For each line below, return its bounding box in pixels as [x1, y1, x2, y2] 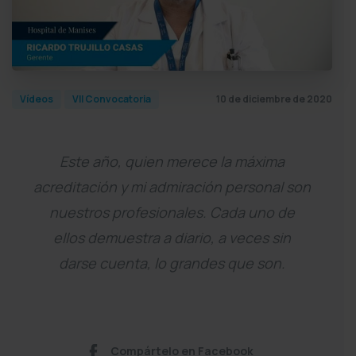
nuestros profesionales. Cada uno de [49, 203, 295, 222]
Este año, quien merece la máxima [60, 152, 284, 172]
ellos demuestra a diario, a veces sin [53, 228, 291, 248]
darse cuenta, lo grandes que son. [59, 253, 285, 273]
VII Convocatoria [72, 92, 151, 106]
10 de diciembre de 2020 [216, 91, 332, 106]
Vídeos [20, 92, 53, 106]
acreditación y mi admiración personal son [33, 177, 311, 197]
